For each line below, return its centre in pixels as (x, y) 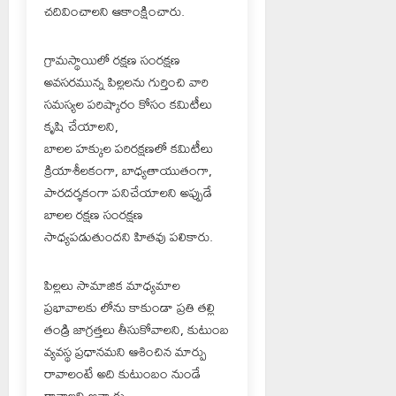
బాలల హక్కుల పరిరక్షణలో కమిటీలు (129, 148)
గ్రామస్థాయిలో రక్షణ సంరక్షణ (112, 59)
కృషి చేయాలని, (81, 126)
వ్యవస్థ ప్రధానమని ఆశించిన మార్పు (126, 351)
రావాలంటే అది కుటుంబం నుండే (122, 373)
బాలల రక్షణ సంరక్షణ (94, 214)
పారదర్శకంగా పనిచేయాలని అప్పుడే (128, 192)
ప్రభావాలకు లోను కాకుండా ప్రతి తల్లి (129, 307)
